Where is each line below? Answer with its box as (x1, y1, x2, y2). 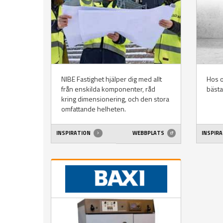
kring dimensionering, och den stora (61, 93, 169, 104)
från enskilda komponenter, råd (61, 83, 155, 94)
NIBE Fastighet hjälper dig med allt (61, 73, 162, 84)
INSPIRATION (56, 129, 92, 137)
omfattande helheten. (61, 103, 126, 114)
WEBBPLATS (132, 129, 165, 137)
